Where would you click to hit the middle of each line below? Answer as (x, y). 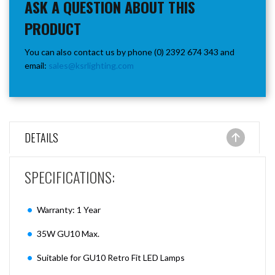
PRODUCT (53, 29)
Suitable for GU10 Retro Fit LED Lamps (111, 258)
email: (37, 66)
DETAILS (41, 138)
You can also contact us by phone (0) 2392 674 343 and (130, 52)
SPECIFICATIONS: (70, 177)
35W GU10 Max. (68, 234)
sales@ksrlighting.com (91, 66)
